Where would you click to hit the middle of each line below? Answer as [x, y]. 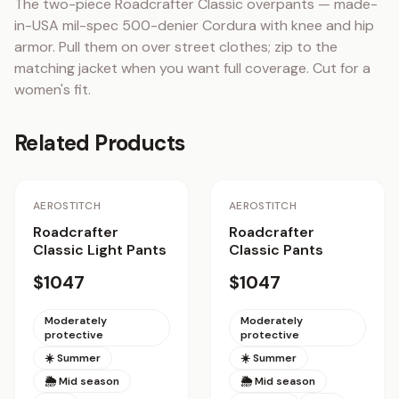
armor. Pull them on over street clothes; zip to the [176, 47]
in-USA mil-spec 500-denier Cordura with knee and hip [194, 25]
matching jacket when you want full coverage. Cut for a [192, 68]
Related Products [100, 143]
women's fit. [53, 90]
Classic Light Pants [100, 250]
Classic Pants [276, 250]
